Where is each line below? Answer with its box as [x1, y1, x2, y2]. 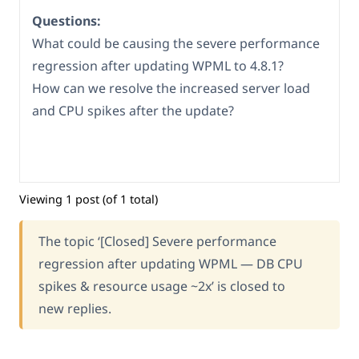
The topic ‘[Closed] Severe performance [38, 232, 276, 250]
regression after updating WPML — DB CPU [38, 254, 303, 272]
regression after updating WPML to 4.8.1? [32, 57, 284, 75]
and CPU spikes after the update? [32, 102, 234, 120]
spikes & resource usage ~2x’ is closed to [38, 276, 285, 295]
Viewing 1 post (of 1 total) [19, 191, 158, 207]
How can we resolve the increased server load [32, 79, 310, 98]
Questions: [32, 12, 101, 30]
